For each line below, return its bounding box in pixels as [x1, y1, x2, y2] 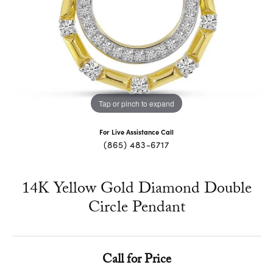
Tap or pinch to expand [99, 97, 174, 108]
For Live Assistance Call [99, 127, 174, 137]
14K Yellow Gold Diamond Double [21, 177, 252, 204]
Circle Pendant [88, 196, 185, 223]
